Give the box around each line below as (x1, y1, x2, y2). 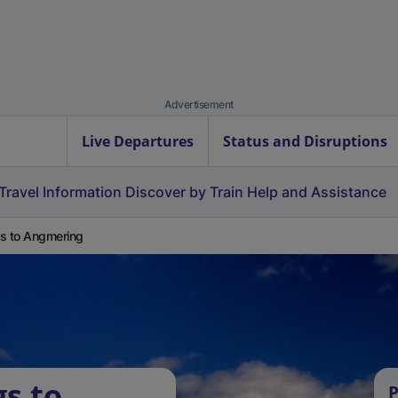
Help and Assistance (247, 183, 386, 201)
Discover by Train (125, 183, 243, 201)
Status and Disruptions (223, 131, 387, 151)
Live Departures (82, 131, 194, 151)
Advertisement (164, 98, 234, 111)
